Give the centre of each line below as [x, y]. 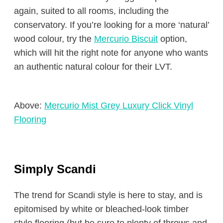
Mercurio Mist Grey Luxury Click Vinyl [119, 106]
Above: [29, 106]
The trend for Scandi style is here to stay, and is [108, 195]
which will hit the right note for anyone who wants [111, 53]
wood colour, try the [54, 39]
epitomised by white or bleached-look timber [101, 209]
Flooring [30, 119]
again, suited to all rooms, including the [91, 11]
